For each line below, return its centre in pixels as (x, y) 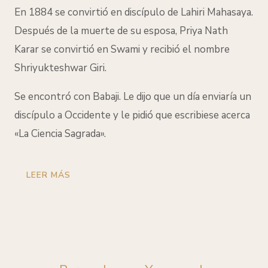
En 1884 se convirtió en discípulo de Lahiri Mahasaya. (134, 13)
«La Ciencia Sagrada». (60, 134)
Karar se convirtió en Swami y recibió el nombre (122, 50)
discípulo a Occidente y (68, 115)
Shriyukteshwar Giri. (60, 68)
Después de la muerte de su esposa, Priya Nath (121, 31)
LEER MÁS (48, 175)
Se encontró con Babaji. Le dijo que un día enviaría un (133, 97)
